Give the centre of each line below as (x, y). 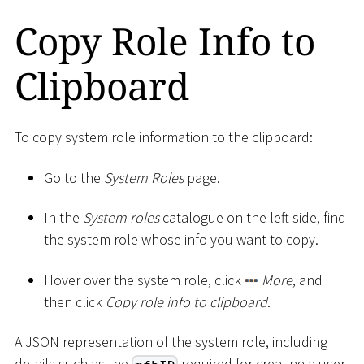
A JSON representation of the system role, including (171, 342)
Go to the (74, 177)
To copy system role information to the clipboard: (164, 137)
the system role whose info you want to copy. (181, 240)
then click (75, 301)
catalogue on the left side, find (253, 218)
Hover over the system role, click (144, 279)
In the (63, 218)
